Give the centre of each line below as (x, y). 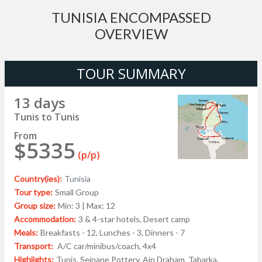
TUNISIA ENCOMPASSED (131, 17)
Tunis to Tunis (47, 117)
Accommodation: (45, 219)
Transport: (35, 246)
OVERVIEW (131, 34)
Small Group (77, 192)
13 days (40, 103)
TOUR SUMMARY (131, 73)
